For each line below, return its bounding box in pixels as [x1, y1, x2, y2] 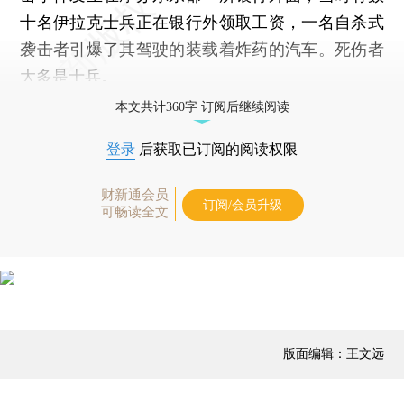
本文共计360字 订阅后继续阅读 [115, 99, 289, 114]
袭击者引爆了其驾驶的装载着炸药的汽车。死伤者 [20, 39, 384, 59]
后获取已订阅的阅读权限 [135, 141, 298, 157]
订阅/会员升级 [203, 197, 282, 212]
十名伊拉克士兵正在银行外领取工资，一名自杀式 [20, 12, 384, 32]
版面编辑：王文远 [282, 344, 384, 361]
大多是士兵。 [20, 66, 118, 86]
